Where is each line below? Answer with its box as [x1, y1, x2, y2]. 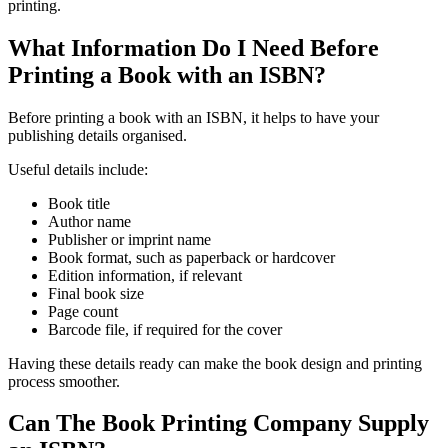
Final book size [48, 284, 144, 302]
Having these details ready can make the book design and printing [8, 354, 422, 372]
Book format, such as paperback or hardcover [48, 248, 335, 266]
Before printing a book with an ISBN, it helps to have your [8, 108, 379, 126]
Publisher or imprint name [48, 230, 211, 248]
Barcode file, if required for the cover [48, 320, 282, 338]
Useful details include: [8, 160, 148, 178]
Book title [48, 194, 110, 212]
